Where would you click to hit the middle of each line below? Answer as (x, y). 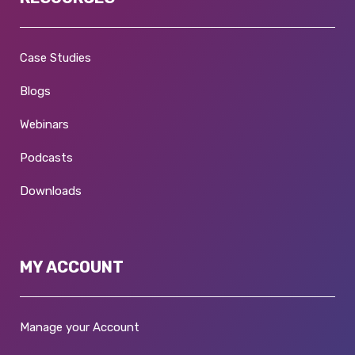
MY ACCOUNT (72, 267)
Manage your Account (80, 327)
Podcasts (46, 157)
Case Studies (55, 57)
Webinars (44, 124)
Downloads (51, 191)
